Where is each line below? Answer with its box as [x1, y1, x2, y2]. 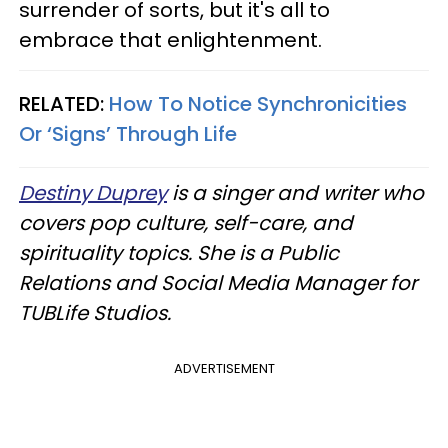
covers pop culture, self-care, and [19, 208, 353, 237]
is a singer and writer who [167, 178, 424, 207]
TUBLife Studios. [19, 298, 171, 327]
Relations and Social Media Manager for [19, 268, 417, 297]
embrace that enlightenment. [19, 25, 322, 54]
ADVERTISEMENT [173, 358, 275, 378]
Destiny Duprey [19, 178, 167, 207]
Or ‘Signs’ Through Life [19, 119, 237, 148]
